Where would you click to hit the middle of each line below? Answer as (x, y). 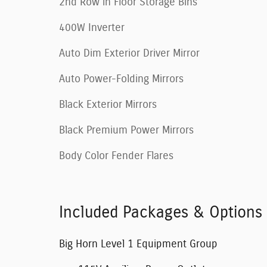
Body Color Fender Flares (116, 156)
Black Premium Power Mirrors (126, 131)
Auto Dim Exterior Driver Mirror (129, 54)
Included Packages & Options (161, 213)
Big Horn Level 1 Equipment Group (138, 245)
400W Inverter (92, 28)
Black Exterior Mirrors (108, 105)
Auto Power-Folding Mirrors (121, 80)
